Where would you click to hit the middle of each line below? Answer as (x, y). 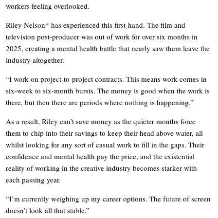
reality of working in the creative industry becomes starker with (101, 168)
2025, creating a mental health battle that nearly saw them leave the (108, 48)
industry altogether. (35, 60)
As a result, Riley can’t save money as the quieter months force (101, 121)
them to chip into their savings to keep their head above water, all (104, 133)
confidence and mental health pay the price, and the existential (100, 156)
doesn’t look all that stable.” (48, 210)
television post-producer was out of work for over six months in (102, 36)
